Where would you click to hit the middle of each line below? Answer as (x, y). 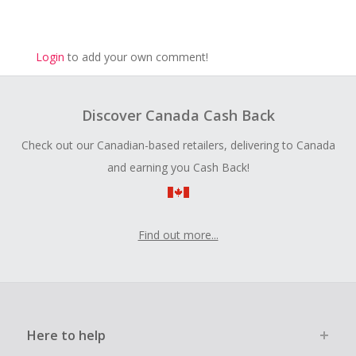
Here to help (66, 336)
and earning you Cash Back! (178, 168)
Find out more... (178, 235)
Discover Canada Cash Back (178, 116)
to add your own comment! (136, 57)
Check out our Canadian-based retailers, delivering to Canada (178, 145)
